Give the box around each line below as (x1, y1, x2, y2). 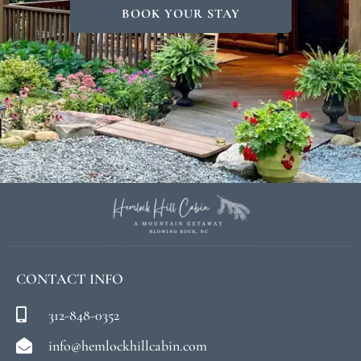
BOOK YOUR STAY (121, 6, 240, 22)
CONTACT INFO (16, 269, 123, 288)
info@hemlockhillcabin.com (48, 336, 207, 355)
